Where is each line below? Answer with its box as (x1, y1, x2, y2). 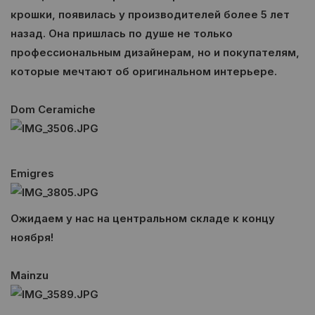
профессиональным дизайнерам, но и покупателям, (11, 46, 300, 59)
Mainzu (11, 269, 49, 282)
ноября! (11, 231, 53, 244)
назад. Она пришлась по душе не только (11, 27, 233, 40)
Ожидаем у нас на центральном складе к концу (11, 212, 275, 225)
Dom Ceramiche (11, 103, 96, 116)
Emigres (11, 167, 54, 180)
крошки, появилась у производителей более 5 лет (11, 8, 290, 21)
